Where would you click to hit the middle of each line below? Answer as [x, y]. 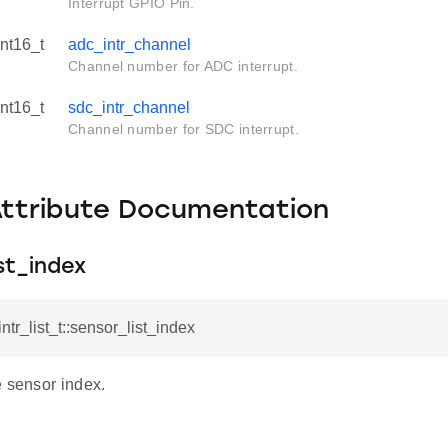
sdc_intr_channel [129, 107]
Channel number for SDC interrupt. [183, 129]
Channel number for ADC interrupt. [183, 66]
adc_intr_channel [129, 44]
